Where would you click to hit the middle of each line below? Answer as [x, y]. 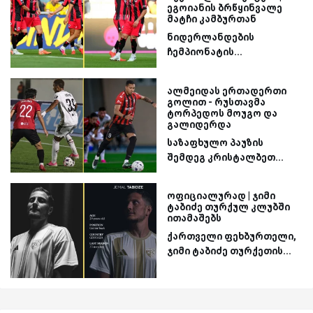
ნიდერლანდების [211, 37]
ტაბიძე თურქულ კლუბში [228, 207]
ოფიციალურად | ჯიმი [221, 196]
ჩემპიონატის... [205, 51]
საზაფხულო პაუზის [215, 142]
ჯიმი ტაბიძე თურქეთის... [229, 251]
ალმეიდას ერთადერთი [227, 90]
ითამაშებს [194, 218]
